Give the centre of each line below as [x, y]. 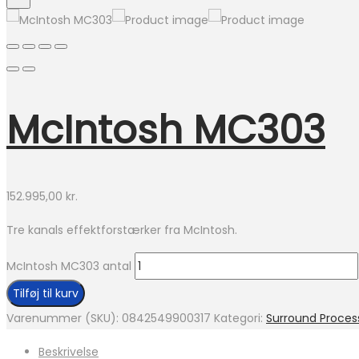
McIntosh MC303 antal [69, 266]
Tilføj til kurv [46, 294]
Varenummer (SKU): [64, 319]
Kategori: [240, 319]
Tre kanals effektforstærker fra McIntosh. [122, 230]
